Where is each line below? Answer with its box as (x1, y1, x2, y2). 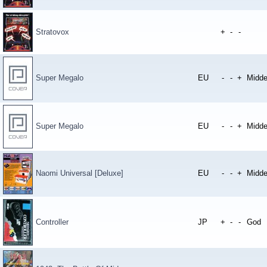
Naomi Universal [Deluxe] (36, 169, 123, 178)
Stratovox (36, 27, 69, 36)
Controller (36, 218, 69, 226)
